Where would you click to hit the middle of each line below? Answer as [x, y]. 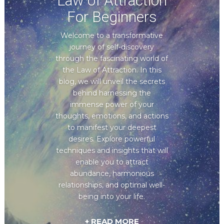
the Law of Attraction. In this [112, 70]
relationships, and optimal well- [112, 185]
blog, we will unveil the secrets [112, 82]
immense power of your [112, 105]
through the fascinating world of [112, 59]
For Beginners [112, 17]
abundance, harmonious [112, 174]
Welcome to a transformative [112, 36]
